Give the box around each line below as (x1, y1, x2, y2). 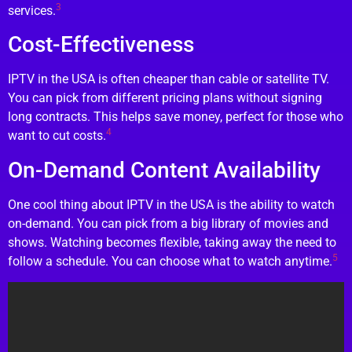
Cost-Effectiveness (8, 31, 194, 58)
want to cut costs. (8, 128, 106, 144)
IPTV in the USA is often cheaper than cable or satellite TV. (8, 71, 329, 87)
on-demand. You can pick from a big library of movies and (8, 215, 328, 231)
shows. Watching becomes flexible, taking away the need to (8, 234, 336, 250)
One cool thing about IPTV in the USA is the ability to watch (8, 196, 335, 212)
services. (8, 2, 56, 18)
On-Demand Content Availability (8, 156, 321, 183)
